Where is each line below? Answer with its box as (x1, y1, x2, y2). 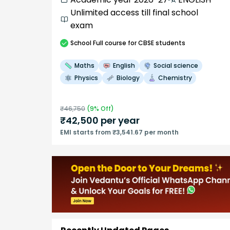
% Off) (94, 104, 114, 113)
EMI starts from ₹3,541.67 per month (60, 127, 179, 137)
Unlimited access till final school (70, 6, 198, 18)
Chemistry (158, 73, 192, 82)
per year (99, 113, 140, 127)
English (113, 61, 135, 70)
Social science (154, 61, 198, 70)
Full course (93, 38, 126, 47)
